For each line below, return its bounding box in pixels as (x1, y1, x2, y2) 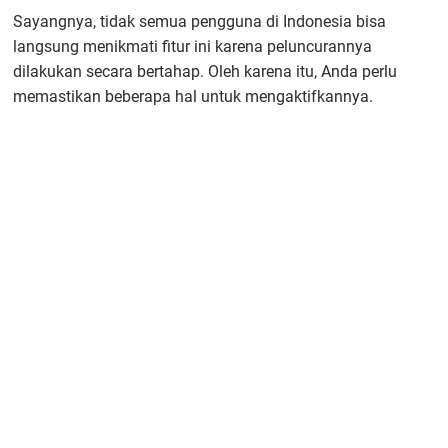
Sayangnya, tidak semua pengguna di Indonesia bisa (13, 11, 387, 31)
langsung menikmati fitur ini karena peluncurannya (13, 36, 373, 56)
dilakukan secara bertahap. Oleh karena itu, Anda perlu (13, 61, 398, 81)
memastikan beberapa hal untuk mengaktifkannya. (13, 86, 374, 106)
